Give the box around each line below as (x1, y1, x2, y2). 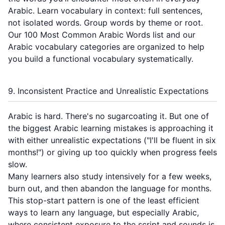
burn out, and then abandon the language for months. (8, 183, 211, 193)
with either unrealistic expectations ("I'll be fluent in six (8, 135, 216, 145)
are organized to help (120, 42, 204, 52)
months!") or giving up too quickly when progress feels (8, 147, 217, 157)
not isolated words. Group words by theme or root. (8, 18, 203, 28)
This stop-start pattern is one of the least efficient (8, 195, 199, 205)
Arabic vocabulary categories (8, 42, 120, 52)
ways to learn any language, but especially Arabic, (8, 207, 199, 217)
